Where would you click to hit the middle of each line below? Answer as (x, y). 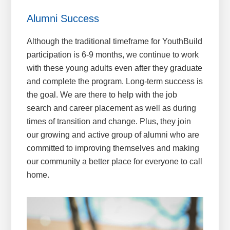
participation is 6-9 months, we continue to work (113, 54)
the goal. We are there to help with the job (102, 94)
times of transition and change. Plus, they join (109, 121)
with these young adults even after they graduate (115, 68)
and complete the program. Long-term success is (115, 81)
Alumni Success (63, 18)
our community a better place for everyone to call (115, 161)
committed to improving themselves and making (113, 148)
